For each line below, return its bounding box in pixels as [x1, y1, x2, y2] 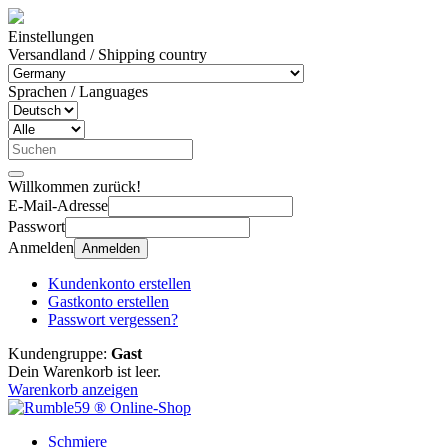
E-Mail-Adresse [8, 197, 108, 214]
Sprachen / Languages [8, 83, 148, 100]
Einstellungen [8, 28, 94, 45]
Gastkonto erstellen [48, 293, 169, 310]
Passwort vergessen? [48, 311, 178, 328]
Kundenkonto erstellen [48, 275, 191, 292]
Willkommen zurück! [8, 178, 141, 195]
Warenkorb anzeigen [8, 381, 138, 398]
